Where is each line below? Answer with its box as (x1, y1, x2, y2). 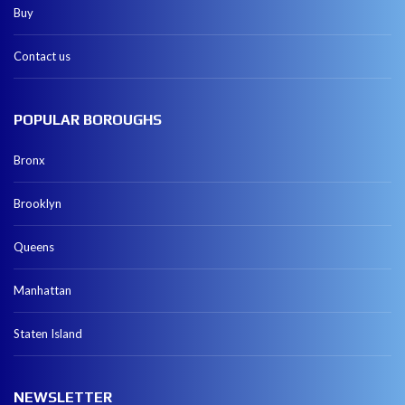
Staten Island (14, 326, 82, 342)
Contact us (14, 49, 71, 64)
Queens (14, 240, 54, 255)
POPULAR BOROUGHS (14, 111, 162, 129)
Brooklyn (14, 196, 61, 212)
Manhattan (14, 283, 71, 298)
